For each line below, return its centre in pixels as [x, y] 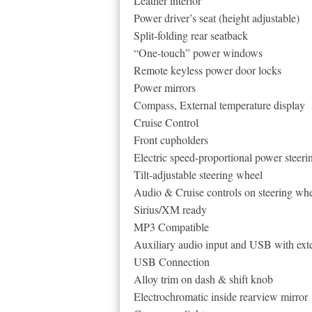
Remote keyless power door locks [208, 70]
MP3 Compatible [171, 227]
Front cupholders [171, 140]
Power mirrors [165, 87]
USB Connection [172, 262]
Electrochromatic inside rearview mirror [221, 296]
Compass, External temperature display [219, 105]
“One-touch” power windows [198, 53]
